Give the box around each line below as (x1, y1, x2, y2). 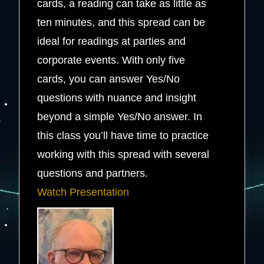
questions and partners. (37, 167, 157, 179)
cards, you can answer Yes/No (37, 72, 180, 85)
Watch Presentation (37, 186, 130, 198)
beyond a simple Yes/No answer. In (37, 110, 203, 123)
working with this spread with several (37, 148, 210, 160)
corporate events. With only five (37, 54, 186, 66)
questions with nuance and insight (37, 91, 197, 104)
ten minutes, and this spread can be (37, 16, 206, 28)
